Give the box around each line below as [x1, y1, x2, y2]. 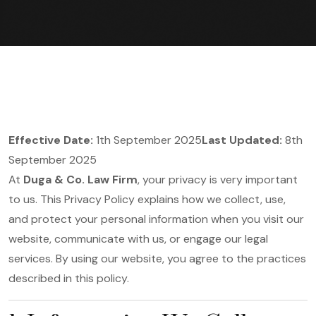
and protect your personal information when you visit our [8, 212, 304, 226]
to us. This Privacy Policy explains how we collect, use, [8, 192, 286, 207]
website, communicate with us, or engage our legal [8, 231, 268, 246]
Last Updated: [202, 133, 282, 147]
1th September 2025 [93, 133, 202, 147]
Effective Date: [8, 133, 93, 147]
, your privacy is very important [138, 172, 298, 187]
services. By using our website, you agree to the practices [8, 251, 306, 266]
